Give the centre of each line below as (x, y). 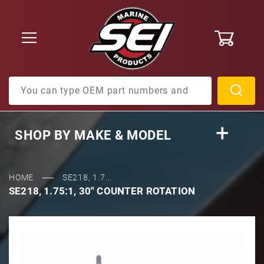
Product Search (41, 82)
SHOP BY (43, 135)
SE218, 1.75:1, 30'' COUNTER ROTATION (102, 191)
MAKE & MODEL (121, 135)
